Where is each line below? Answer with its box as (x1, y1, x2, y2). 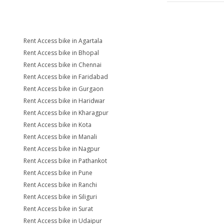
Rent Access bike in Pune (23, 168, 92, 177)
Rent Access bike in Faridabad (23, 72, 108, 81)
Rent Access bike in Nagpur (23, 144, 100, 153)
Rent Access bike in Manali (23, 132, 97, 141)
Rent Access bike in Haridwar (23, 96, 105, 105)
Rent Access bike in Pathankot (23, 156, 107, 165)
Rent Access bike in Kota (23, 120, 91, 129)
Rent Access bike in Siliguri (23, 192, 97, 201)
